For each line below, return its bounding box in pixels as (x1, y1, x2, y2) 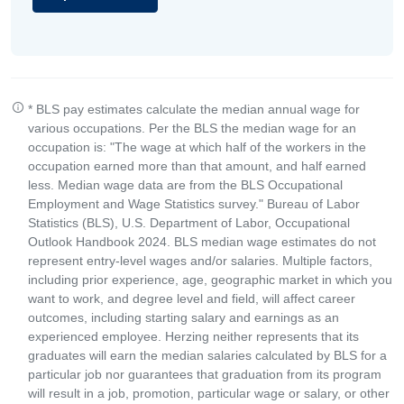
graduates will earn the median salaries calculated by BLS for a (28, 348, 387, 363)
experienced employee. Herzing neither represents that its (28, 329, 359, 344)
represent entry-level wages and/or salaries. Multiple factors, (28, 253, 372, 268)
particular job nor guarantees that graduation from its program (28, 367, 381, 381)
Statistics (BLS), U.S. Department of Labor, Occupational (28, 216, 350, 230)
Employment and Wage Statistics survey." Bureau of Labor (28, 197, 360, 211)
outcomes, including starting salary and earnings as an (28, 310, 339, 325)
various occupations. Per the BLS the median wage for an (28, 121, 356, 135)
